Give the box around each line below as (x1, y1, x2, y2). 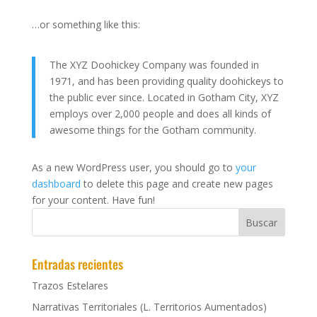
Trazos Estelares (31, 279, 108, 292)
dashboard (31, 177, 81, 190)
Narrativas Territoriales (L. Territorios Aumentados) (31, 300, 267, 313)
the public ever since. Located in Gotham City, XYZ (49, 91, 279, 104)
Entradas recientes (31, 255, 123, 273)
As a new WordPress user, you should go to (31, 161, 236, 174)
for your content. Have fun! (31, 193, 155, 207)
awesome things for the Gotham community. (49, 123, 256, 137)
